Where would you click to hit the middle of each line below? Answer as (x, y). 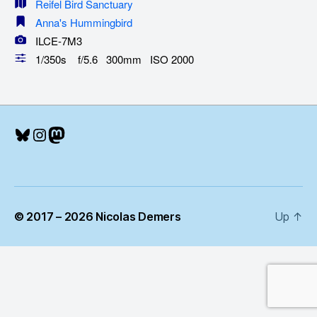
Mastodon (87, 134)
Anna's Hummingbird (84, 23)
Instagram (70, 134)
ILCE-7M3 (54, 40)
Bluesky (44, 134)
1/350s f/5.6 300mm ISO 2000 (110, 59)
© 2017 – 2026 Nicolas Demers (98, 217)
